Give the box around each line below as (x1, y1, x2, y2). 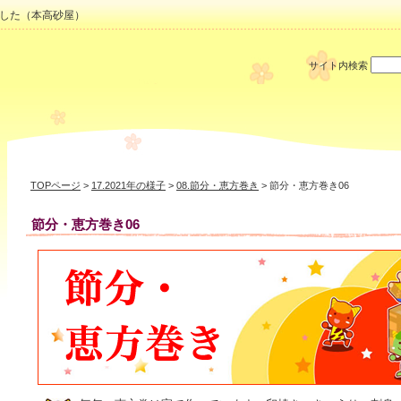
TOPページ (30, 179, 81, 191)
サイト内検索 (309, 60, 368, 71)
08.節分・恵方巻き (176, 179, 259, 191)
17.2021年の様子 (91, 179, 166, 191)
